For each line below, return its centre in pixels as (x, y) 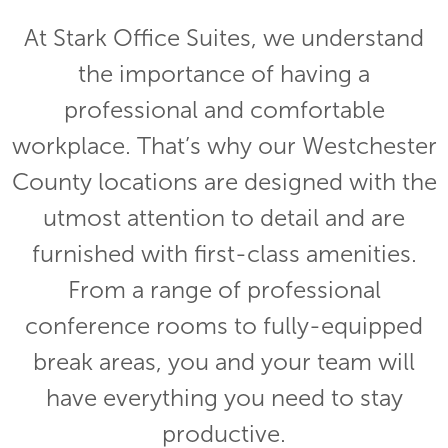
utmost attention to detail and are (224, 218)
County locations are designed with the (224, 182)
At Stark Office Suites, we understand (224, 38)
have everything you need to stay (224, 398)
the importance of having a (224, 74)
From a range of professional (224, 290)
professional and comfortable (224, 110)
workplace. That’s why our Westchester (224, 146)
